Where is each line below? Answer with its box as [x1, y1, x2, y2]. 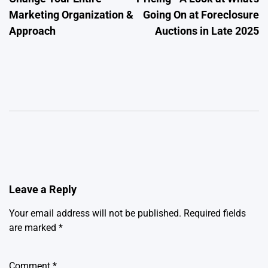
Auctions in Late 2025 [155, 25, 259, 37]
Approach [9, 25, 56, 37]
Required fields [184, 208, 246, 219]
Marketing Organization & [9, 8, 133, 21]
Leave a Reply [9, 183, 77, 196]
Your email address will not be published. [9, 208, 181, 219]
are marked [9, 222, 59, 233]
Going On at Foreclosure [143, 8, 259, 21]
